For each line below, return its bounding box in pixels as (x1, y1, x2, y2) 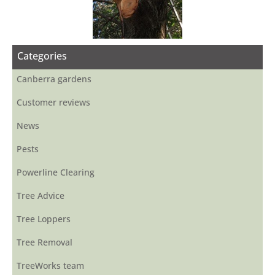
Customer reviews (17, 96, 90, 108)
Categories (17, 48, 67, 63)
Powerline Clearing (17, 166, 95, 178)
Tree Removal (17, 236, 72, 248)
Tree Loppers (17, 212, 71, 225)
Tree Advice (17, 189, 64, 201)
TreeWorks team (17, 259, 84, 271)
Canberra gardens (17, 72, 91, 85)
